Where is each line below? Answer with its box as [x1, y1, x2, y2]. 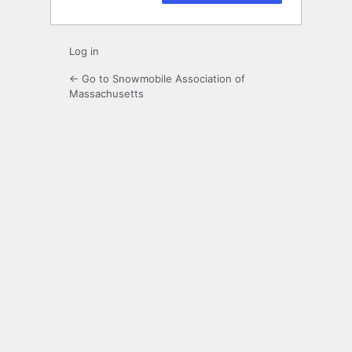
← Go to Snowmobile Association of [69, 72, 245, 86]
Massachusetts [69, 87, 144, 101]
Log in [69, 45, 99, 58]
